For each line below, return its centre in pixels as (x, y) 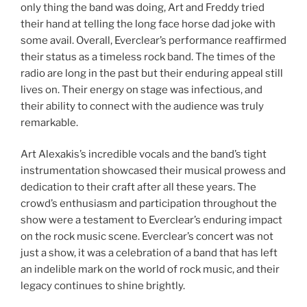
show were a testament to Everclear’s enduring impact (151, 220)
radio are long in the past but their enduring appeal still (152, 73)
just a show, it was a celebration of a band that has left (149, 253)
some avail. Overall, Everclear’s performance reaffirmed (153, 40)
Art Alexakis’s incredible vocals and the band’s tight (144, 155)
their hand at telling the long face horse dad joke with (148, 24)
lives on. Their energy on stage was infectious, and (142, 89)
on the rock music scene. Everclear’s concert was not (147, 237)
